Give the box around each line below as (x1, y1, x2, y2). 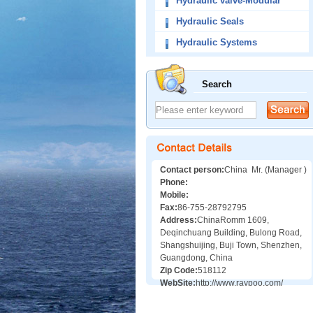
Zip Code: (160, 265, 198, 275)
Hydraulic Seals (175, 16, 244, 27)
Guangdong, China (160, 253, 233, 263)
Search (202, 79, 232, 89)
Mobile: (160, 190, 189, 200)
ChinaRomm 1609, (197, 215, 269, 225)
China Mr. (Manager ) (224, 165, 307, 175)
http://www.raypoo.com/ (196, 278, 283, 288)
